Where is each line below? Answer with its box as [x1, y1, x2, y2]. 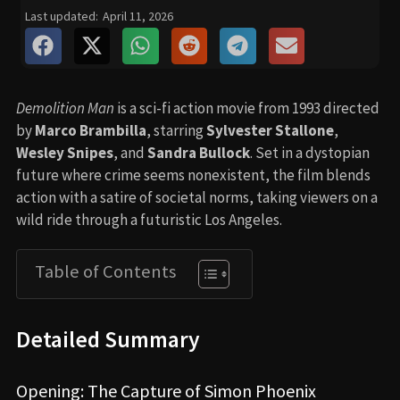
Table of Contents [35, 259, 176, 283]
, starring [146, 120, 206, 140]
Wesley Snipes [16, 142, 113, 162]
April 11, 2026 [103, 8, 173, 24]
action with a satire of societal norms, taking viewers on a [16, 187, 378, 207]
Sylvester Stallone [206, 120, 334, 140]
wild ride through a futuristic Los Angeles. [16, 209, 282, 229]
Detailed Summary [16, 324, 200, 354]
